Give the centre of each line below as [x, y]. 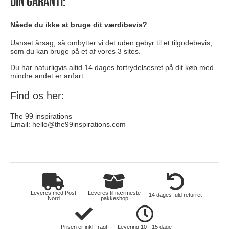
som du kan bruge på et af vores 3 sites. [75, 51]
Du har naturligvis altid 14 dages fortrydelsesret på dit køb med [112, 68]
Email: [21, 124]
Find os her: [37, 96]
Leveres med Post [54, 193]
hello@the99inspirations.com [79, 124]
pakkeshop [114, 199]
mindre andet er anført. [48, 76]
